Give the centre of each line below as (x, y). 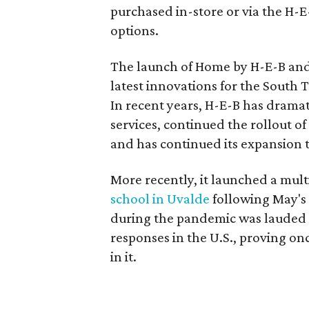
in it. (124, 257)
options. (135, 30)
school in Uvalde (160, 199)
